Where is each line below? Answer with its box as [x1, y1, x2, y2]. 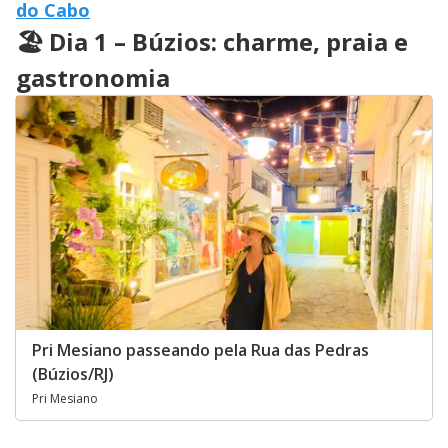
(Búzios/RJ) [32, 362, 114, 385]
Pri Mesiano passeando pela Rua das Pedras [32, 338, 369, 361]
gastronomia [16, 61, 170, 95]
